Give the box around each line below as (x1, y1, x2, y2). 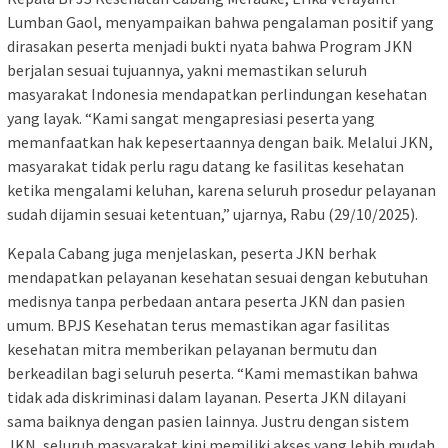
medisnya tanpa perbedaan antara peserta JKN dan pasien (7, 290, 405, 311)
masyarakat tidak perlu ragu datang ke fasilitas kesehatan (7, 155, 404, 176)
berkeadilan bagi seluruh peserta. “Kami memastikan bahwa (7, 362, 418, 383)
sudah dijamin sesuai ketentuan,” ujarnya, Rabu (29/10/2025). (7, 203, 418, 224)
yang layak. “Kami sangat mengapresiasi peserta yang (7, 107, 375, 128)
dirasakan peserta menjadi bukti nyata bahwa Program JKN (7, 35, 413, 56)
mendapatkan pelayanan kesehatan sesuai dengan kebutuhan (7, 266, 428, 287)
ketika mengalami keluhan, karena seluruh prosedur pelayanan (7, 179, 436, 200)
